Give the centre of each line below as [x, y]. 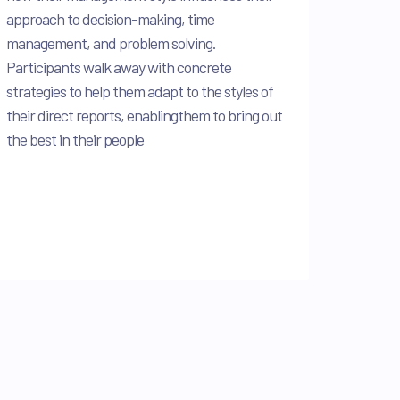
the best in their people [75, 139]
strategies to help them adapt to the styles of [140, 91]
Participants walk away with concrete [119, 67]
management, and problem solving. [111, 42]
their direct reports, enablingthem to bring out [144, 115]
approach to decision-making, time [110, 18]
